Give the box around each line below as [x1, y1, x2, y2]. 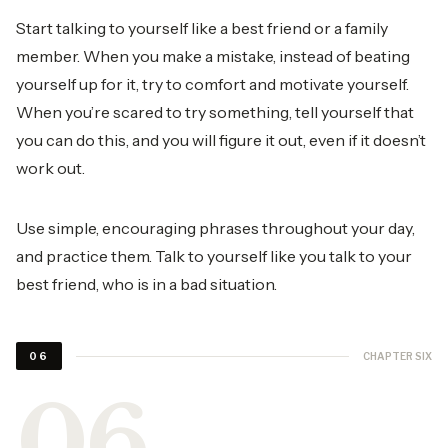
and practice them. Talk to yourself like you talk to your [16, 246, 412, 266]
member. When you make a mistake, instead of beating [16, 46, 410, 66]
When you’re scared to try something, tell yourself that [16, 102, 414, 122]
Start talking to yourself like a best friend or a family [16, 18, 388, 38]
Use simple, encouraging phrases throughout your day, [16, 218, 415, 238]
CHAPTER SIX [363, 349, 432, 362]
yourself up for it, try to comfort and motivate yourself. [16, 74, 409, 94]
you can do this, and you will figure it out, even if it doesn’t [16, 130, 426, 150]
